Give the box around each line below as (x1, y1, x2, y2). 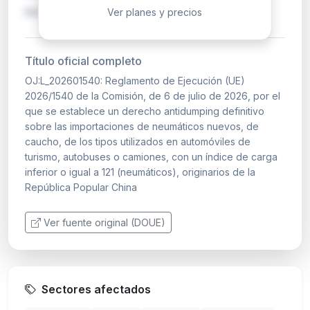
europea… (25, 3, 79, 18)
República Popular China (25, 181, 137, 193)
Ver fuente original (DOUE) (44, 216, 165, 228)
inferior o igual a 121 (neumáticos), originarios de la (25, 165, 255, 178)
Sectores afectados (42, 282, 151, 296)
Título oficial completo (25, 53, 142, 68)
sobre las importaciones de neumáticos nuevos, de (25, 120, 259, 132)
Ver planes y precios (107, 6, 203, 18)
